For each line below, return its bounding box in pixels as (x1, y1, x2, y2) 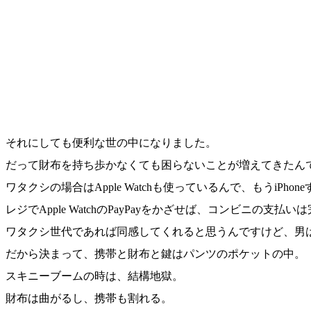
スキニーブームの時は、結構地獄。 (6, 269, 183, 282)
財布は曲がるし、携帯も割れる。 (6, 292, 172, 304)
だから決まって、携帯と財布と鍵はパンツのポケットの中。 (6, 247, 305, 260)
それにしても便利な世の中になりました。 (6, 136, 217, 149)
